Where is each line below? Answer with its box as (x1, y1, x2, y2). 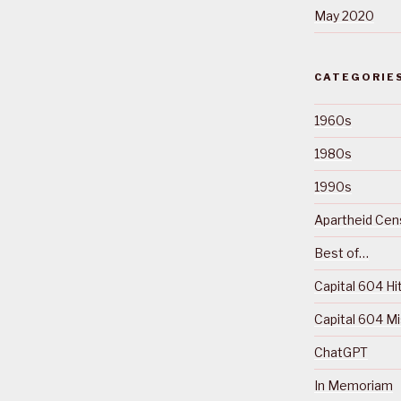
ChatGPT (313, 344, 368, 360)
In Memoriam (313, 377, 393, 393)
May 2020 (313, 7, 374, 23)
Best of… (313, 244, 369, 260)
